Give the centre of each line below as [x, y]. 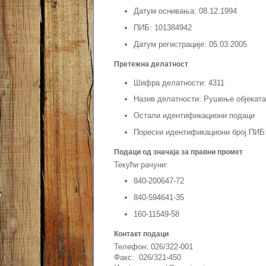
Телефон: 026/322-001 [153, 246]
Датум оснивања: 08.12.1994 [185, 11]
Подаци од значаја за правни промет [178, 152]
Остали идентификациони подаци [194, 115]
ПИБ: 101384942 [162, 28]
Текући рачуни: [141, 164]
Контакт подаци [141, 234]
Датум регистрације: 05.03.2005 [190, 44]
